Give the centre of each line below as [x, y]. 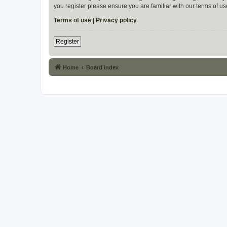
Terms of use [72, 21]
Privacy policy [116, 21]
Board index [102, 68]
